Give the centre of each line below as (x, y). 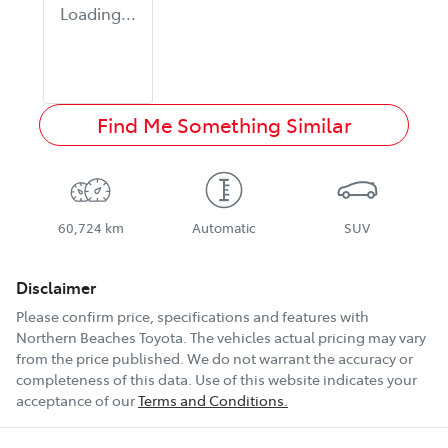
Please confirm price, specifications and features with (192, 316)
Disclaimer (56, 287)
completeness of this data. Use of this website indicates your (216, 379)
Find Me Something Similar (224, 125)
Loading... (98, 13)
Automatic (223, 228)
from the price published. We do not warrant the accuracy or (214, 358)
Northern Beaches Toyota (99, 337)
